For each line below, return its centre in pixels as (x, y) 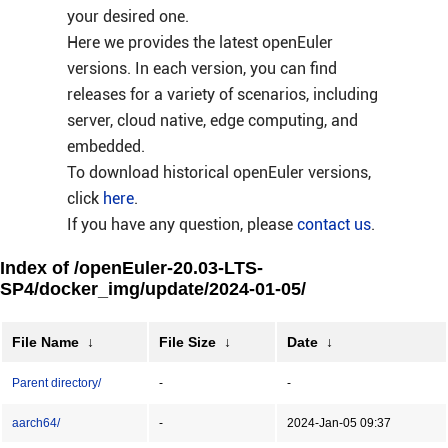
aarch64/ (36, 423)
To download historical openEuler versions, (218, 172)
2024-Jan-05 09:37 (339, 423)
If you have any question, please (181, 224)
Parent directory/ (56, 383)
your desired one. (127, 16)
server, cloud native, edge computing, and (212, 120)
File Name (45, 342)
